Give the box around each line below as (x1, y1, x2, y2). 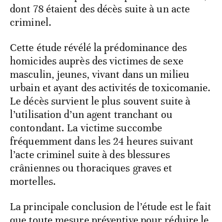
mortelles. (10, 174, 56, 188)
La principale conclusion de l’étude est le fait (10, 200, 211, 213)
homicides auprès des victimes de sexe (10, 54, 183, 67)
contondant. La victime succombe (10, 121, 163, 134)
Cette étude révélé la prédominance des (10, 41, 187, 54)
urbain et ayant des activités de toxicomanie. (10, 81, 211, 94)
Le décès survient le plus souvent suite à (10, 94, 191, 108)
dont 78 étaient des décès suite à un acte (10, 2, 190, 15)
